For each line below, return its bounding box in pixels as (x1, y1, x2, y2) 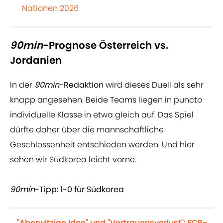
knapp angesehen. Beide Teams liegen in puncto (10, 94, 202, 106)
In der (10, 79, 34, 91)
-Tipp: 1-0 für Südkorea (35, 184, 124, 196)
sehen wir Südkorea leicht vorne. (10, 154, 136, 166)
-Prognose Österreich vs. (43, 38, 168, 53)
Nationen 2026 (22, 2, 79, 14)
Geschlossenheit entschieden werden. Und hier (10, 139, 195, 151)
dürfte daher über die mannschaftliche (10, 124, 164, 136)
